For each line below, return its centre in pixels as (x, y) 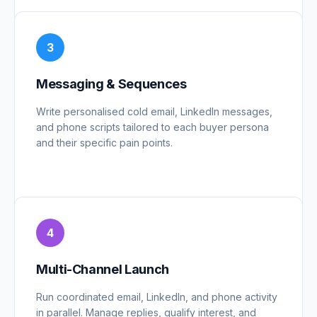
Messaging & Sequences (111, 84)
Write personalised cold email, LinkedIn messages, (154, 112)
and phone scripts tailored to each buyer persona (152, 127)
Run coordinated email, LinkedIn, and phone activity (157, 297)
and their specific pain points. (104, 143)
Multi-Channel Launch (103, 270)
